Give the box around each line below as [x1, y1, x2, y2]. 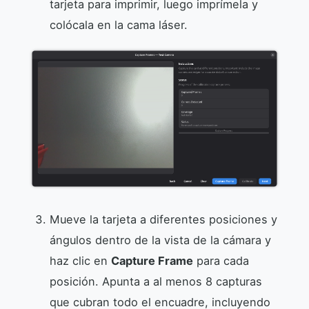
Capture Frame [111, 253, 193, 268]
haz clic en [50, 253, 111, 268]
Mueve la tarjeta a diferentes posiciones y [50, 212, 277, 226]
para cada [193, 253, 249, 268]
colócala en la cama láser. [50, 18, 188, 32]
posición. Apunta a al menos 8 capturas [50, 274, 262, 288]
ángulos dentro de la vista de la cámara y [50, 232, 271, 247]
